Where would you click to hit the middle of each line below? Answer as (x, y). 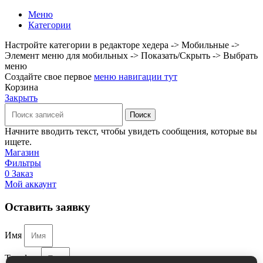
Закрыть (21, 98)
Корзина (21, 87)
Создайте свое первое (49, 77)
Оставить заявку (48, 207)
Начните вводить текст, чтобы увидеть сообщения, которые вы (131, 131)
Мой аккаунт (31, 184)
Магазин (22, 153)
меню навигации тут (136, 77)
